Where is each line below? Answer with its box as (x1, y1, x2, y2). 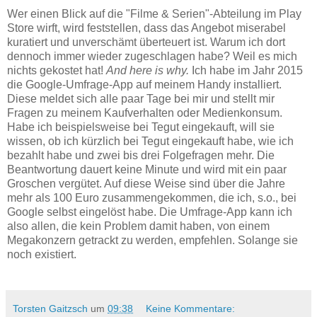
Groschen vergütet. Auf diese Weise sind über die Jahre (7, 178, 285, 190)
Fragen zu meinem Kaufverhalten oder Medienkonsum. (7, 107, 282, 120)
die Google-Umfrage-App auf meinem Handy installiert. (7, 79, 282, 91)
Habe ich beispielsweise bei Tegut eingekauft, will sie (7, 121, 275, 134)
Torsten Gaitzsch (13, 303, 88, 315)
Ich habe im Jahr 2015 (189, 64, 303, 77)
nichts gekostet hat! (7, 64, 106, 77)
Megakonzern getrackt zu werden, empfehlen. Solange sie (7, 234, 298, 247)
